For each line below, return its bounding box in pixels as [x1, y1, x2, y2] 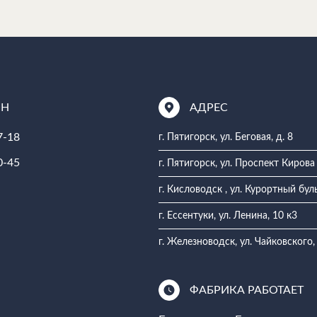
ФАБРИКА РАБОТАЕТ [189, 284, 304, 296]
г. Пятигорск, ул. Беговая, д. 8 [158, 132, 293, 142]
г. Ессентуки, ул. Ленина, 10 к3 [158, 211, 297, 221]
